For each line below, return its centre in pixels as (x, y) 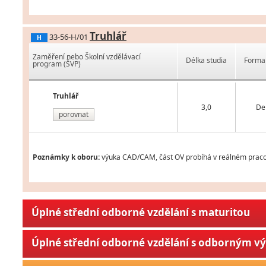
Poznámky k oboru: (66, 157)
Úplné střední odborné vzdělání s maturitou (141, 213)
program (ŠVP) (57, 64)
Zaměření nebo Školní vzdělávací (87, 57)
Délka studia (207, 61)
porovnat (74, 115)
